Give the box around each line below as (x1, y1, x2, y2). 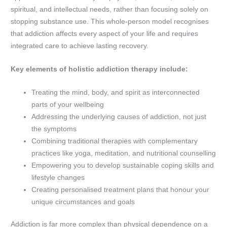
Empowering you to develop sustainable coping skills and (31, 161, 214, 169)
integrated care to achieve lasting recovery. (11, 42, 149, 50)
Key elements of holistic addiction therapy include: (11, 65, 188, 73)
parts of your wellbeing (31, 100, 104, 108)
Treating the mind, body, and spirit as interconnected (31, 88, 200, 96)
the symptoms (31, 125, 77, 133)
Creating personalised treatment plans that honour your (31, 185, 210, 194)
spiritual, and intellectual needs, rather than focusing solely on (11, 5, 209, 13)
